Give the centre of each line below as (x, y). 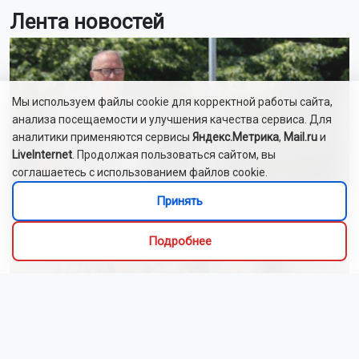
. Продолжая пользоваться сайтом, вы (174, 155)
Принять (179, 201)
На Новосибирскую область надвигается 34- (170, 332)
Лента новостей (87, 21)
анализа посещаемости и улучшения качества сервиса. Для (172, 119)
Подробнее (179, 241)
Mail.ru (301, 137)
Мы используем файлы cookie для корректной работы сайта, (172, 102)
